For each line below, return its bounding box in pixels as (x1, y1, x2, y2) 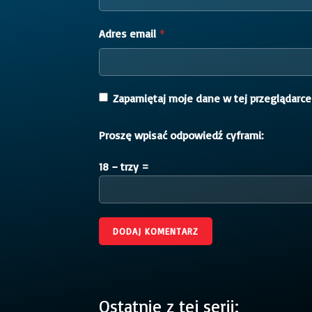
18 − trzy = (99, 159, 149, 173)
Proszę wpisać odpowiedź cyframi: (99, 127, 263, 142)
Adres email (99, 26, 159, 40)
